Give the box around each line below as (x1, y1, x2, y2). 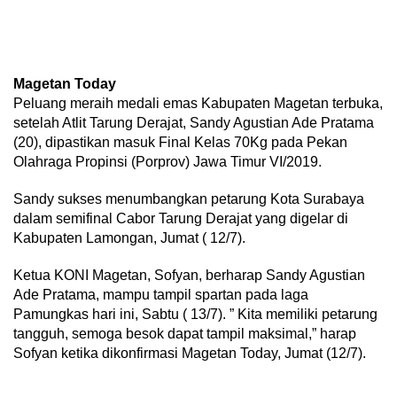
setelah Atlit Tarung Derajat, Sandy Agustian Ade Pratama (13, 115, 374, 130)
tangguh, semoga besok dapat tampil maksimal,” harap (13, 326, 356, 341)
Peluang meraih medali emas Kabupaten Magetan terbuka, (13, 96, 383, 111)
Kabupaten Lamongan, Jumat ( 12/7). (13, 230, 245, 245)
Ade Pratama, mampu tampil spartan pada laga (13, 287, 308, 302)
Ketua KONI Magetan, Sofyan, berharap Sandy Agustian (13, 268, 365, 283)
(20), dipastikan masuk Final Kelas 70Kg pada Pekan (13, 135, 347, 150)
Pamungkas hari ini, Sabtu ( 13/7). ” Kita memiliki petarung (13, 307, 378, 322)
